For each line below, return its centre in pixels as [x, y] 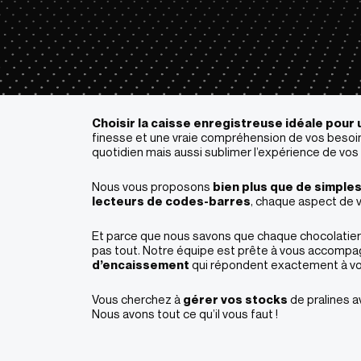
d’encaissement [141, 264]
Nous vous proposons [152, 186]
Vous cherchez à [137, 299]
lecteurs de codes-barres [171, 201]
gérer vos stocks [235, 299]
